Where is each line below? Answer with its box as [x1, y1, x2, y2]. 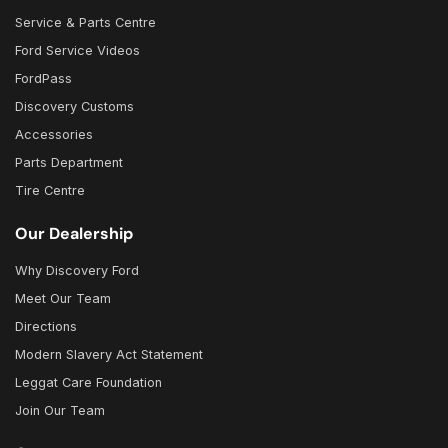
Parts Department [15, 155, 123, 171]
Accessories [15, 127, 93, 143]
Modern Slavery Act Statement [15, 347, 203, 363]
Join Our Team [15, 403, 105, 419]
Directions [15, 319, 77, 335]
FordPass [15, 71, 72, 87]
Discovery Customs [15, 99, 134, 115]
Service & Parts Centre [15, 15, 156, 31]
